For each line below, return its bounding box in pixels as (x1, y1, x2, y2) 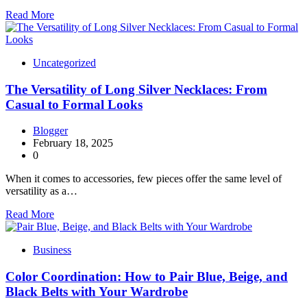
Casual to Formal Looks (5, 97, 143, 112)
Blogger (33, 125, 68, 137)
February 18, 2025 (33, 137, 113, 149)
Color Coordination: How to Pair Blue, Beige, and (5, 269, 288, 284)
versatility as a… (5, 185, 77, 197)
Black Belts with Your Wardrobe (5, 284, 188, 299)
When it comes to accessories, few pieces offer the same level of (5, 173, 282, 185)
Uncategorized (33, 56, 96, 69)
